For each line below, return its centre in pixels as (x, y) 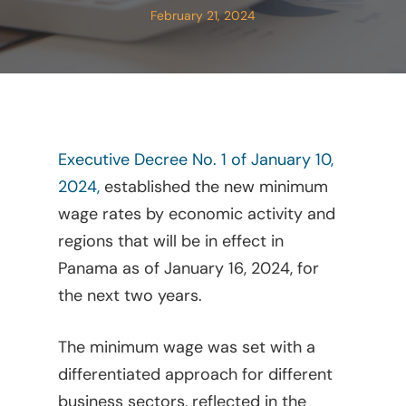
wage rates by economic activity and (197, 214)
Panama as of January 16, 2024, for (189, 268)
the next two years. (130, 295)
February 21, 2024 (203, 15)
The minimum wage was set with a (187, 347)
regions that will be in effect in (171, 241)
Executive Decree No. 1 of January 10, (196, 159)
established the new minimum (214, 187)
